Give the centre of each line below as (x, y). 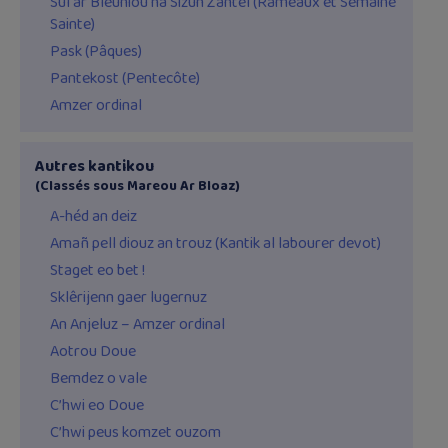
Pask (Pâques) (96, 52)
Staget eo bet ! (97, 271)
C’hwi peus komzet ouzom (135, 433)
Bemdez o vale (98, 379)
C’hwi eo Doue (97, 406)
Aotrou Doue (93, 352)
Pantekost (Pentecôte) (125, 79)
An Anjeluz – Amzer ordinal (137, 325)
